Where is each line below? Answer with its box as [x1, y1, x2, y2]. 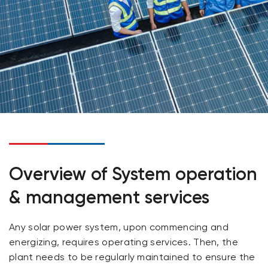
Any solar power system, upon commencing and [9, 223, 229, 233]
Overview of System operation [9, 166, 257, 185]
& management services [9, 189, 209, 209]
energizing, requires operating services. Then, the [9, 237, 238, 248]
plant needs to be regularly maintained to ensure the [9, 252, 255, 263]
